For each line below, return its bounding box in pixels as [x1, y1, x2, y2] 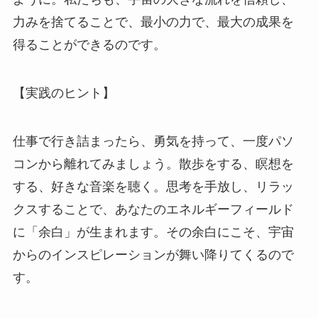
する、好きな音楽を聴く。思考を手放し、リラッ [12, 179, 294, 194]
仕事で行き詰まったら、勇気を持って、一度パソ [12, 133, 294, 148]
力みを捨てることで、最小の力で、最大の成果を [12, 15, 294, 30]
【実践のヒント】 [12, 86, 115, 101]
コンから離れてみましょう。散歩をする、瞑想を [12, 156, 294, 171]
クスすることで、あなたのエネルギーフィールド [12, 202, 294, 216]
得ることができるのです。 [12, 38, 166, 53]
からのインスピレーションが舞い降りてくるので [12, 247, 294, 262]
